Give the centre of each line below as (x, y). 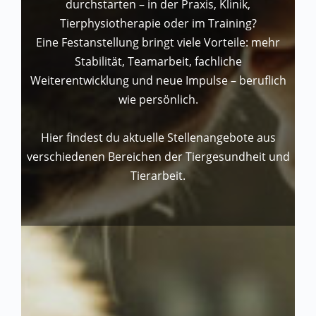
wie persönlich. (158, 99)
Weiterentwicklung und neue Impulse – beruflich (158, 80)
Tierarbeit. (158, 175)
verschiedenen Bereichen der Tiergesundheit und (158, 156)
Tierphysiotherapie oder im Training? (158, 23)
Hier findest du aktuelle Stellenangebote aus (158, 137)
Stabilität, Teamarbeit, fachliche (158, 61)
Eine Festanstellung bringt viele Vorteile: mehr (158, 42)
